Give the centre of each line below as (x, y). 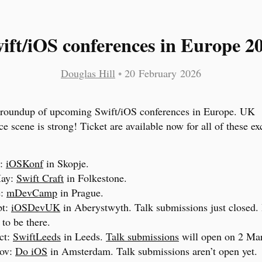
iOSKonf (25, 163)
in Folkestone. (95, 178)
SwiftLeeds (37, 237)
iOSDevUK (36, 207)
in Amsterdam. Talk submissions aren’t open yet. (152, 251)
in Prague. (80, 193)
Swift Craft (40, 178)
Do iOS (31, 251)
